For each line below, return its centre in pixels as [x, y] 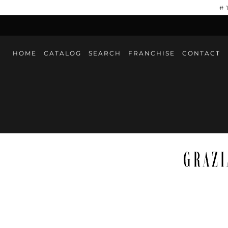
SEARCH [105, 53]
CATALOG [63, 53]
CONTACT [201, 53]
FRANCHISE [152, 53]
